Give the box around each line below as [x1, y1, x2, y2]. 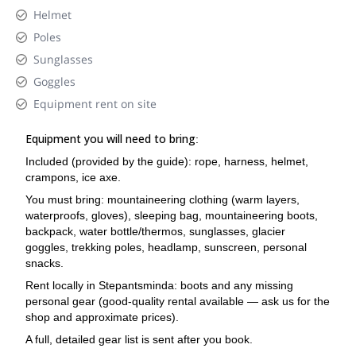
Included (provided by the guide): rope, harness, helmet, [25, 155, 308, 168]
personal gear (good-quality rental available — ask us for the [25, 295, 330, 308]
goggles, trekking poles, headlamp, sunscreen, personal [25, 241, 307, 253]
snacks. [25, 257, 64, 269]
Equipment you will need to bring [25, 131, 195, 146]
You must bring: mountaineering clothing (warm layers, [25, 193, 300, 206]
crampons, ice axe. [25, 171, 121, 184]
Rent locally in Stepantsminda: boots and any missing [25, 279, 293, 292]
